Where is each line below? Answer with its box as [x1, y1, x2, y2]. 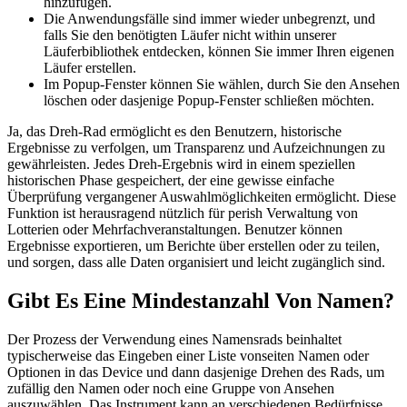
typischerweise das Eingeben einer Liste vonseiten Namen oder [7, 348, 369, 364]
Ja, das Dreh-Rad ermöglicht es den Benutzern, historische [7, 124, 342, 140]
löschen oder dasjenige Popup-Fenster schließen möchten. [44, 93, 374, 109]
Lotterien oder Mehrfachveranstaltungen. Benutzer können [7, 222, 342, 238]
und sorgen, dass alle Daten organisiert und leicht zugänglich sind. [7, 254, 385, 271]
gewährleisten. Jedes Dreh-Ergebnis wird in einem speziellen [7, 156, 355, 173]
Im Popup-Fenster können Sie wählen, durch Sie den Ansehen [44, 76, 400, 93]
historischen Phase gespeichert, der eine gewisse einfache [7, 173, 334, 189]
